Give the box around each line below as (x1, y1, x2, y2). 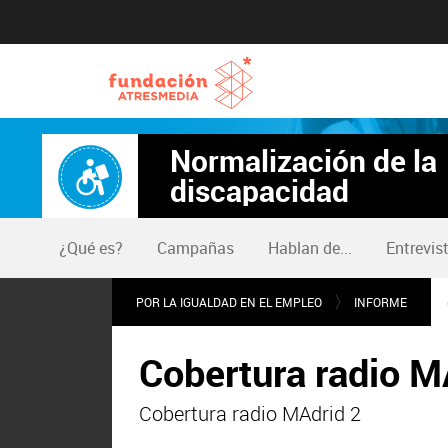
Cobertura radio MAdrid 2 (139, 400, 362, 427)
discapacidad (170, 170, 349, 212)
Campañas (157, 237, 234, 259)
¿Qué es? (59, 237, 123, 259)
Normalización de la (170, 140, 437, 182)
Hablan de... (268, 237, 352, 259)
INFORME (354, 294, 407, 310)
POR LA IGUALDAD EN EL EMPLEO (136, 294, 322, 310)
